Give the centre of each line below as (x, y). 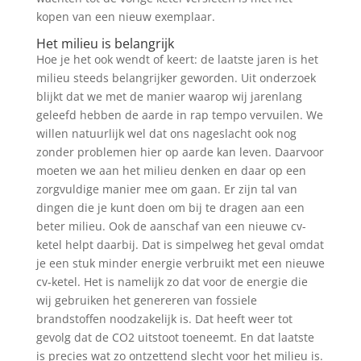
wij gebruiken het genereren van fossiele (146, 300)
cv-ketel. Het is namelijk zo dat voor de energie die (172, 282)
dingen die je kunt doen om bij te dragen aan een (170, 207)
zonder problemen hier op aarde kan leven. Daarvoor (180, 152)
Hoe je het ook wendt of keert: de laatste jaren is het (177, 59)
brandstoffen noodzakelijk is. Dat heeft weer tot (164, 319)
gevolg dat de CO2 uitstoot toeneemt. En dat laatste (175, 337)
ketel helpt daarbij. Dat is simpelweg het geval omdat (180, 245)
